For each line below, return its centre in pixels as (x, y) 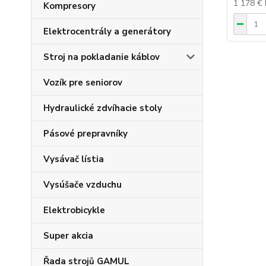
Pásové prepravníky (85, 134)
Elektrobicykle (74, 210)
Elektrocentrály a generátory (107, 31)
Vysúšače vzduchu (83, 185)
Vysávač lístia (74, 159)
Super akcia (68, 236)
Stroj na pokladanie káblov (102, 57)
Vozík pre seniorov (83, 83)
